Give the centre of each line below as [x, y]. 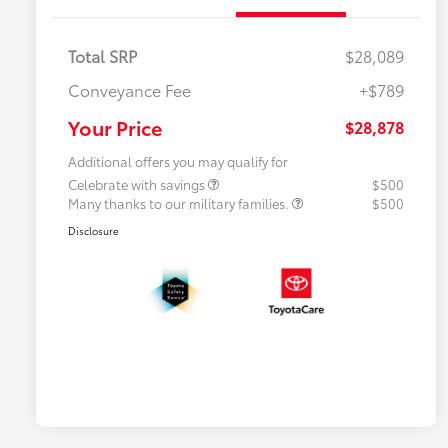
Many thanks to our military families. [180, 202]
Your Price [115, 126]
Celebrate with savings [138, 183]
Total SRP [102, 55]
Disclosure [93, 230]
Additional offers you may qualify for [178, 160]
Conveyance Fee [129, 89]
